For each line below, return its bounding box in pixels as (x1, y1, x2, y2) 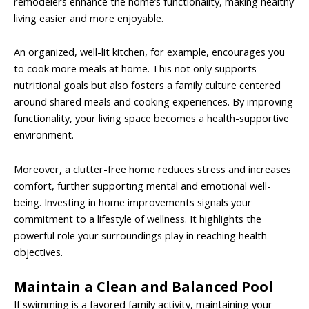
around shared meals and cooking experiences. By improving (14, 94, 293, 109)
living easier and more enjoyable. (14, 10, 163, 25)
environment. (14, 128, 74, 142)
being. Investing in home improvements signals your (14, 195, 252, 209)
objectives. (14, 244, 63, 259)
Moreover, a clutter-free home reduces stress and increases (14, 161, 291, 176)
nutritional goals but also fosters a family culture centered (14, 78, 281, 92)
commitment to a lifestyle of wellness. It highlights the (14, 211, 261, 226)
